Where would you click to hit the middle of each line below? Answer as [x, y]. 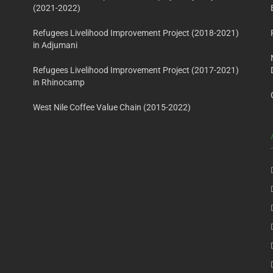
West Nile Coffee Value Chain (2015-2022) [112, 108]
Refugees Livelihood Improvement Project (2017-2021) [136, 70]
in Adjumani [55, 45]
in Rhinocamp [59, 83]
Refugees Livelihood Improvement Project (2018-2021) [136, 33]
